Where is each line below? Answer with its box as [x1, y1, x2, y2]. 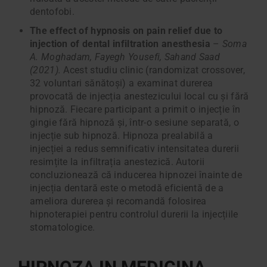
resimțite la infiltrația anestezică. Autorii [30, 156, 205, 168]
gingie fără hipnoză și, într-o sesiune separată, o [30, 117, 239, 129]
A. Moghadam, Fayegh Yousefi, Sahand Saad [30, 51, 220, 63]
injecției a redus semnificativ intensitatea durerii [30, 143, 240, 155]
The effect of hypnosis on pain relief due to [30, 25, 223, 37]
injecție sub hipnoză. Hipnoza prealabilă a [30, 130, 213, 142]
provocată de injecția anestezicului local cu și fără [30, 91, 249, 103]
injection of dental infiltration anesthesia [30, 38, 210, 50]
